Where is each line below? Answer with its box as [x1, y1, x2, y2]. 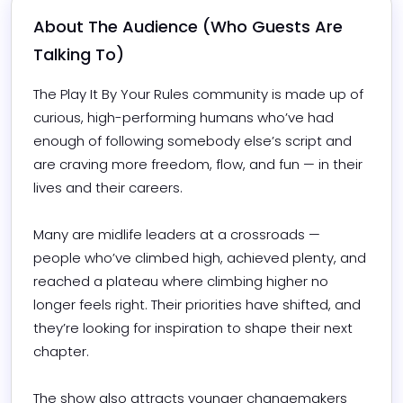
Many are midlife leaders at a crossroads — [33, 224, 320, 244]
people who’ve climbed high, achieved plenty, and [33, 247, 366, 267]
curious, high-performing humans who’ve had [33, 107, 334, 127]
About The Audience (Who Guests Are [33, 14, 343, 38]
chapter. [33, 341, 89, 361]
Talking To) [33, 42, 124, 66]
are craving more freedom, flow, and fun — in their [33, 154, 363, 174]
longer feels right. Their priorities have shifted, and [33, 294, 361, 314]
